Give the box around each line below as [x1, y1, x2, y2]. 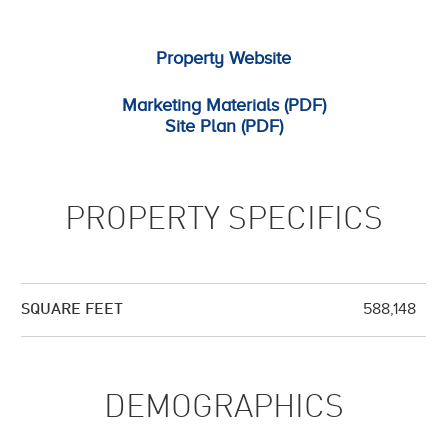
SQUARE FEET [21, 301, 123, 318]
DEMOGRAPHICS [103, 392, 344, 425]
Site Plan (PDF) [164, 115, 283, 136]
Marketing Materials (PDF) [121, 94, 326, 115]
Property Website [156, 48, 291, 68]
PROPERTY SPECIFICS [64, 204, 383, 237]
